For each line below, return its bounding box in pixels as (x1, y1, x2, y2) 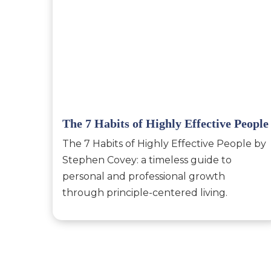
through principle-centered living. (62, 187, 228, 199)
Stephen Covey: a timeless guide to (62, 154, 232, 166)
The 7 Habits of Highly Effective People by (62, 138, 267, 150)
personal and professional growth (62, 171, 226, 183)
